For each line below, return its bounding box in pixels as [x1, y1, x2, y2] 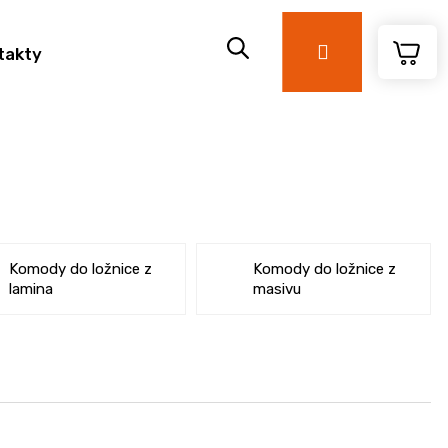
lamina [9, 280, 54, 298]
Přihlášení [327, 42, 395, 60]
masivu [253, 280, 302, 298]
